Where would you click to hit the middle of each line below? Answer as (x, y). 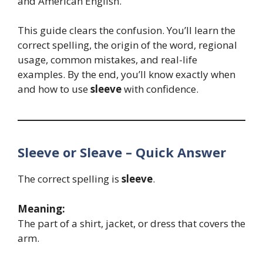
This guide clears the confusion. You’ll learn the (127, 31)
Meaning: (41, 208)
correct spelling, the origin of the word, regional (127, 45)
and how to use (54, 89)
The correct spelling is (70, 179)
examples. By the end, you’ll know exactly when (127, 75)
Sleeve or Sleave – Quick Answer (122, 152)
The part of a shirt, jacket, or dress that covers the (131, 223)
